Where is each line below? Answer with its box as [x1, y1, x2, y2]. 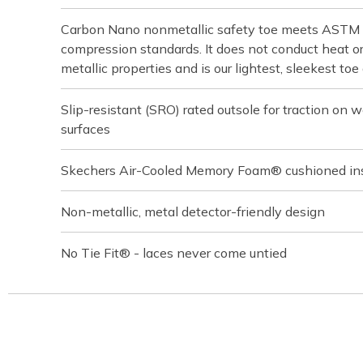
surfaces [61, 120, 110, 137]
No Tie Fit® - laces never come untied [61, 244, 287, 261]
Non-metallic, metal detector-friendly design [61, 203, 325, 220]
